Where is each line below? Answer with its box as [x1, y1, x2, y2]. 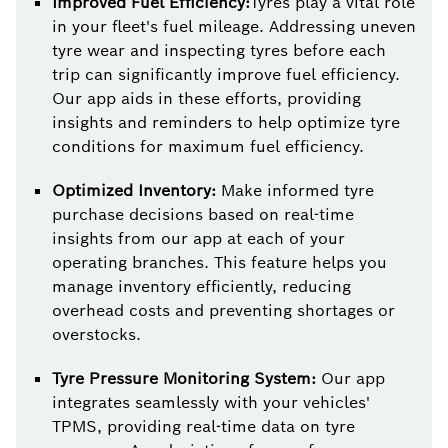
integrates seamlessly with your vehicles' [52, 392, 370, 414]
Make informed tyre [221, 180, 374, 202]
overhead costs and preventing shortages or [52, 300, 395, 322]
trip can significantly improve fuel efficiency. [52, 64, 400, 86]
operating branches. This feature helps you [52, 252, 387, 274]
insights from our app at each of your [52, 228, 345, 250]
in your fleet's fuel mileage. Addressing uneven [52, 16, 416, 38]
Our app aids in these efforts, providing [52, 88, 361, 110]
